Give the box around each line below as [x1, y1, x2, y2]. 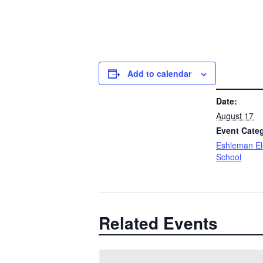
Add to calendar [127, 68, 191, 79]
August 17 [216, 110, 254, 122]
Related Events [99, 211, 218, 235]
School [216, 151, 241, 163]
